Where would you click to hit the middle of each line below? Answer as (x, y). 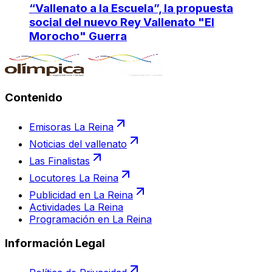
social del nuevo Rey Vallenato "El (122, 22)
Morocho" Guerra (78, 36)
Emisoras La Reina (71, 127)
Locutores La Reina (74, 178)
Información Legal (55, 243)
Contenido (34, 98)
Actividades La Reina (76, 207)
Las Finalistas (59, 161)
